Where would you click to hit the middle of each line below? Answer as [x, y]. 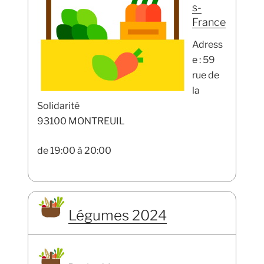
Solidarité [59, 106]
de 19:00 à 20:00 [75, 151]
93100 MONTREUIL [81, 121]
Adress [207, 45]
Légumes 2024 [118, 215]
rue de [205, 75]
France [209, 22]
